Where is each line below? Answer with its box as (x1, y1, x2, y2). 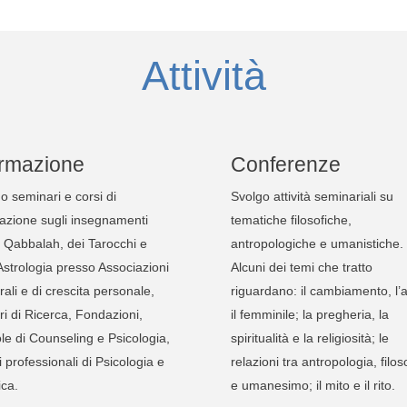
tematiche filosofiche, (230, 212, 352, 227)
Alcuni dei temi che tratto (230, 259, 372, 274)
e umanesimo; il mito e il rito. (230, 377, 395, 392)
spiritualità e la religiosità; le (230, 330, 389, 345)
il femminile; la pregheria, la (230, 306, 389, 322)
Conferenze (230, 152, 341, 176)
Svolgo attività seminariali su (230, 188, 393, 203)
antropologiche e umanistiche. (230, 235, 403, 251)
